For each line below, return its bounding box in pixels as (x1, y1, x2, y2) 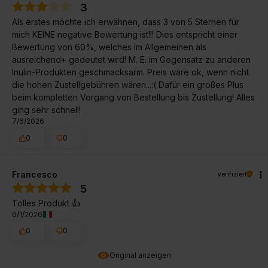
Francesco (12, 169, 57, 179)
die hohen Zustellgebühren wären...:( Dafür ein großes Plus (12, 79, 243, 90)
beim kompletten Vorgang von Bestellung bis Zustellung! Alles (12, 92, 255, 102)
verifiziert (218, 170, 246, 178)
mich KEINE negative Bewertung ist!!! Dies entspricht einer (12, 29, 237, 39)
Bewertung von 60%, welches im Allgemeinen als (12, 41, 206, 52)
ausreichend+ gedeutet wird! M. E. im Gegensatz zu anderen (12, 54, 251, 65)
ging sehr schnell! (12, 104, 81, 115)
